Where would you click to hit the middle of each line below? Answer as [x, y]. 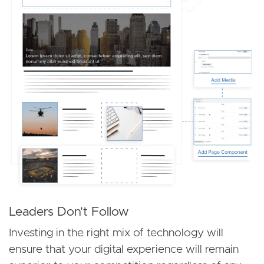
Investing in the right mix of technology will [116, 233]
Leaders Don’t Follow [69, 212]
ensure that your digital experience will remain [124, 250]
